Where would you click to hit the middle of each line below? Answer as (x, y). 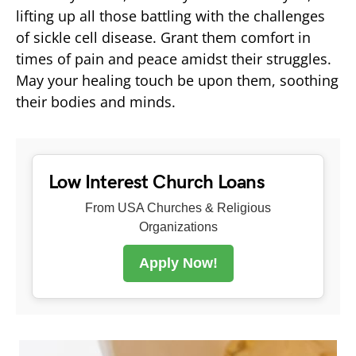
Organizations (178, 226)
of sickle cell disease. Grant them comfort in (163, 37)
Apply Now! (178, 263)
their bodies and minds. (96, 101)
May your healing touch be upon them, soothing (177, 80)
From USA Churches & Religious (178, 207)
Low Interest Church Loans (157, 182)
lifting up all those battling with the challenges (170, 15)
